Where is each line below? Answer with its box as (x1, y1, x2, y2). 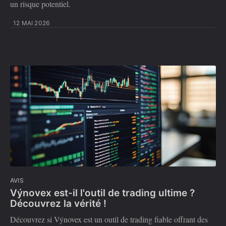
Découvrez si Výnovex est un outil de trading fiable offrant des (10, 214, 208, 224)
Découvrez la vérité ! (10, 198, 106, 210)
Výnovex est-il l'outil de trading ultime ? (10, 187, 195, 199)
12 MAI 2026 (13, 19, 50, 27)
